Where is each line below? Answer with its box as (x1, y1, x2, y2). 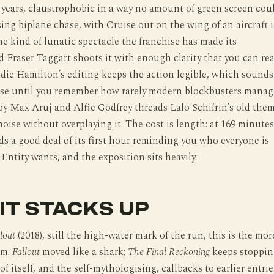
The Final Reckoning (127, 244, 210, 260)
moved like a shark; (39, 244, 128, 260)
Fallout (12, 244, 40, 260)
